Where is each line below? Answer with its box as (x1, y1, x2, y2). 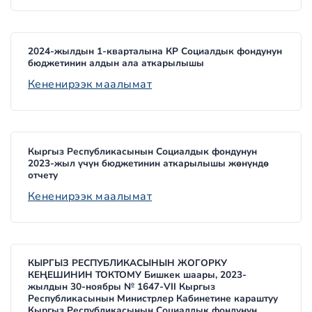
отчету (28, 168, 58, 182)
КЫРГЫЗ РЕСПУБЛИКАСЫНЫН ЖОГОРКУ (28, 256, 227, 270)
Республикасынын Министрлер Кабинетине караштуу (28, 292, 278, 306)
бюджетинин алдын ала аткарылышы (28, 56, 204, 70)
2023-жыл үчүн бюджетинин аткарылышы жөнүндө (28, 156, 269, 170)
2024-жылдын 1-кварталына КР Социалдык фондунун (28, 45, 282, 58)
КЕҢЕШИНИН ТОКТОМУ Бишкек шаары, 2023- (28, 268, 247, 282)
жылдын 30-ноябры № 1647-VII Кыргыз (28, 280, 215, 294)
